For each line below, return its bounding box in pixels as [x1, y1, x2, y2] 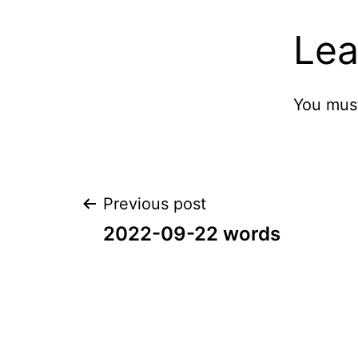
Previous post [103, 194, 206, 214]
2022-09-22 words [103, 222, 280, 246]
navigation [79, 240, 265, 288]
